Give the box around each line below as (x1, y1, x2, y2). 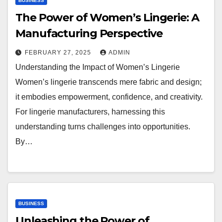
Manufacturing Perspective (15, 27, 163, 41)
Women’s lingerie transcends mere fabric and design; (15, 78, 202, 87)
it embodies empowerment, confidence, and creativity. (15, 93, 203, 102)
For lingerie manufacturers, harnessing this (15, 108, 165, 116)
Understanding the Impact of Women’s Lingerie (15, 63, 180, 72)
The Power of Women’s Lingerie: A (15, 11, 199, 25)
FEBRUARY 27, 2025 (25, 49, 93, 56)
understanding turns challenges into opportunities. (15, 122, 190, 131)
